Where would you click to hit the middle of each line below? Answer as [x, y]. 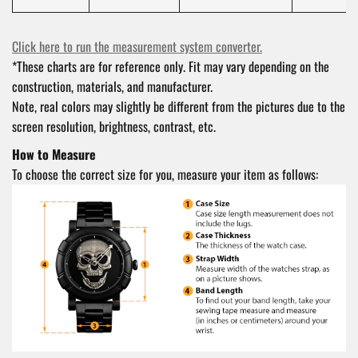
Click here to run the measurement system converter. [137, 46]
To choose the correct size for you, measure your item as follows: [165, 174]
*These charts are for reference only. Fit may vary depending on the [171, 66]
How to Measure [54, 154]
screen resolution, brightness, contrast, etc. [114, 126]
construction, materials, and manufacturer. [112, 86]
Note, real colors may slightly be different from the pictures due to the [179, 106]
